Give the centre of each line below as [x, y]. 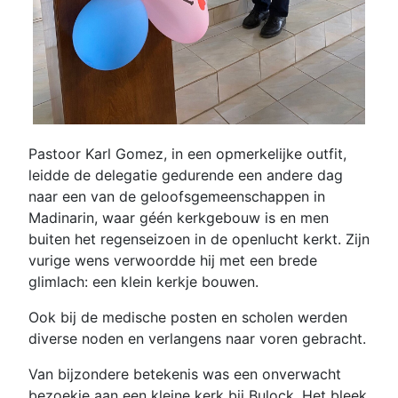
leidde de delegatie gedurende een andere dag [186, 175]
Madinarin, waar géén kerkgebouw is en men [179, 217]
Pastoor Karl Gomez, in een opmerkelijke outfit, [187, 153]
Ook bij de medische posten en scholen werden [188, 317]
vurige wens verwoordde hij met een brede [173, 260]
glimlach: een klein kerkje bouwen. [143, 281]
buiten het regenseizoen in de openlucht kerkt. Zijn [199, 239]
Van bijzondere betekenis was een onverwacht [185, 374]
